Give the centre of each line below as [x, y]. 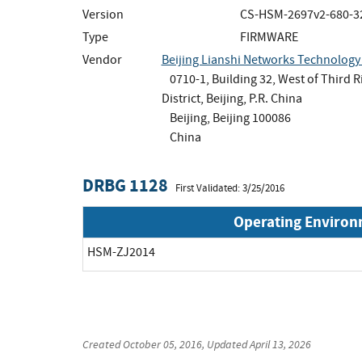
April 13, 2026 [280, 344]
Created [103, 344]
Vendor [102, 59]
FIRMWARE [269, 37]
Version [103, 14]
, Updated [226, 344]
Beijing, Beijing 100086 [230, 118]
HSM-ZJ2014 [121, 252]
